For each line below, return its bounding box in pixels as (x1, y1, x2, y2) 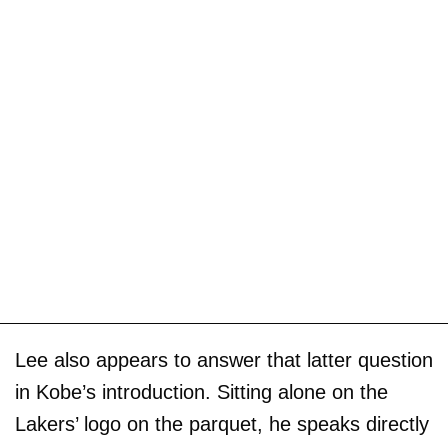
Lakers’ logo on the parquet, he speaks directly (15, 413, 429, 435)
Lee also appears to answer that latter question (15, 349, 433, 371)
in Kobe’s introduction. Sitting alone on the (15, 381, 388, 403)
